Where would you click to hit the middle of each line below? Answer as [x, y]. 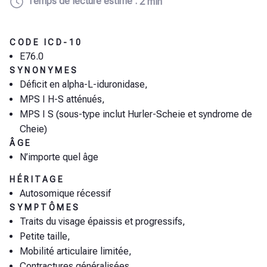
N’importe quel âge [59, 157]
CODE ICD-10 [46, 42]
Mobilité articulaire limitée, [76, 252]
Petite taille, [45, 237]
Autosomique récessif [65, 194]
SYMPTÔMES [45, 208]
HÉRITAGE [37, 180]
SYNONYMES [44, 70]
